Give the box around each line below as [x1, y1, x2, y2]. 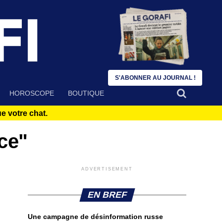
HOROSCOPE [9, 89, 54, 98]
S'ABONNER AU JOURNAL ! [114, 74, 196, 81]
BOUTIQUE [68, 89, 104, 98]
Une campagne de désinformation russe [28, 213, 163, 221]
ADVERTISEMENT [81, 166, 133, 172]
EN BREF [86, 190, 128, 200]
